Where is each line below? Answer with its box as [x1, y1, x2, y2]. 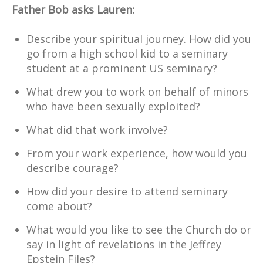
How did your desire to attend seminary [26, 184, 228, 198]
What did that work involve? [26, 122, 168, 137]
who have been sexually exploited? [26, 99, 200, 113]
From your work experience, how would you [26, 146, 247, 160]
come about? [26, 198, 92, 213]
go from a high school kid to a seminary [26, 46, 228, 60]
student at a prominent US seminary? [26, 60, 217, 75]
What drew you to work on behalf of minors [26, 84, 248, 99]
